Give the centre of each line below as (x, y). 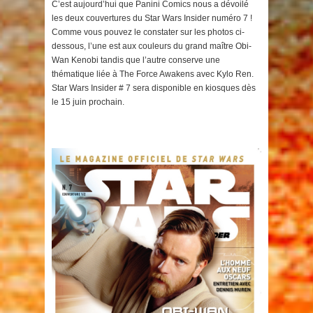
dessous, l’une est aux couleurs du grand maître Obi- (152, 46)
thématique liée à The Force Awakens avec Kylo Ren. (153, 74)
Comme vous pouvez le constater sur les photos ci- (148, 32)
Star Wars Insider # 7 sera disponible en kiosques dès (154, 88)
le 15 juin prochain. (88, 102)
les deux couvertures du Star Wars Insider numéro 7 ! (152, 18)
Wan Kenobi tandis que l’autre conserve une (136, 60)
